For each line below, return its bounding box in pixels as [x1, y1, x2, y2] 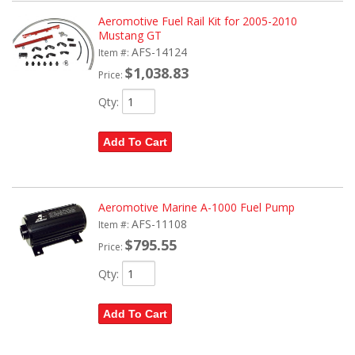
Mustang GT [97, 28, 162, 44]
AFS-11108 [131, 216, 187, 232]
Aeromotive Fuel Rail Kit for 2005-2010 [97, 13, 297, 29]
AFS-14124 [131, 44, 187, 60]
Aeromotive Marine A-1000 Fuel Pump [97, 200, 295, 216]
